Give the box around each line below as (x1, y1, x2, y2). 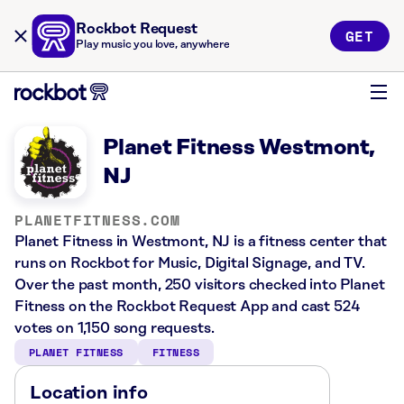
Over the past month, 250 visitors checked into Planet (14, 277, 385, 293)
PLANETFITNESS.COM (14, 209, 180, 231)
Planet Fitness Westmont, (103, 136, 376, 160)
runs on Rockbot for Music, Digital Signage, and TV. (14, 255, 365, 271)
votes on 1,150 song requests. (14, 320, 215, 336)
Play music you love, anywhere (76, 39, 230, 50)
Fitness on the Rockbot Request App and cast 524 (14, 298, 360, 315)
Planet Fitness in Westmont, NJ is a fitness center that (14, 234, 388, 250)
